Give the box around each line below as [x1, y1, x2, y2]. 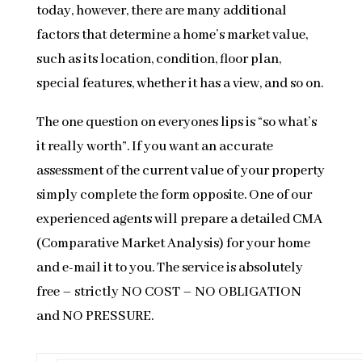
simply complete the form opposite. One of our [36, 186, 312, 204]
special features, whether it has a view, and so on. [36, 74, 323, 92]
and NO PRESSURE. [36, 307, 154, 325]
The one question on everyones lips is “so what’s [36, 113, 317, 131]
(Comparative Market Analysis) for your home [36, 234, 310, 252]
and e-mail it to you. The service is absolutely [36, 259, 303, 276]
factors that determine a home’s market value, [36, 26, 308, 44]
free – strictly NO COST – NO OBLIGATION [36, 283, 301, 301]
